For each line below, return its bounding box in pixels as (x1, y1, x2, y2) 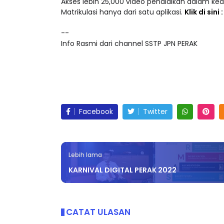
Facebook (79, 106, 113, 117)
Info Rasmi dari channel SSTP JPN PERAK (61, 38, 197, 49)
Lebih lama (68, 151, 102, 159)
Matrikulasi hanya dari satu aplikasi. (61, 7, 184, 17)
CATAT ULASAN (66, 206, 130, 218)
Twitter (143, 106, 167, 117)
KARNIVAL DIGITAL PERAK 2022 (68, 165, 176, 175)
